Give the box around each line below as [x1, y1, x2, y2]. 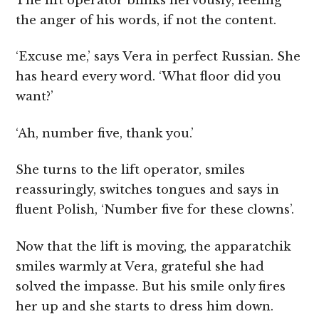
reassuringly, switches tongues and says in [16, 182, 280, 198]
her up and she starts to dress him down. [16, 298, 274, 314]
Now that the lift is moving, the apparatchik [16, 239, 292, 254]
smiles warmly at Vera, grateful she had [16, 258, 265, 274]
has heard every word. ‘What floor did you [16, 69, 282, 85]
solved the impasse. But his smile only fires [16, 278, 286, 294]
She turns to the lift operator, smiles [16, 162, 246, 178]
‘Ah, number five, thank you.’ [16, 125, 194, 141]
